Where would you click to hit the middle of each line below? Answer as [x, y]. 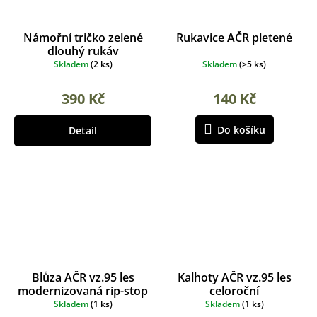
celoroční [234, 290]
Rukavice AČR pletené [234, 38]
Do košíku [241, 130]
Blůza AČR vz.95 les [83, 277]
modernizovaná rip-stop [83, 290]
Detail [83, 131]
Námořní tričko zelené [83, 38]
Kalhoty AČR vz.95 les [234, 277]
